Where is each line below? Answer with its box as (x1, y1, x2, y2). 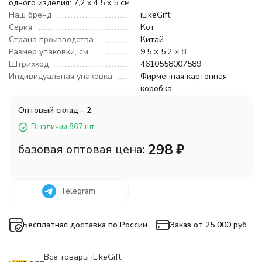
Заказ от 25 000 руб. (170, 219, 249, 230)
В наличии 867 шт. (31, 122, 96, 132)
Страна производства (9, 34, 94, 45)
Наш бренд (9, 9, 51, 20)
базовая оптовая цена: (18, 142, 145, 157)
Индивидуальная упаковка (9, 71, 112, 82)
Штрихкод (9, 58, 49, 70)
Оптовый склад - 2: (18, 105, 93, 116)
